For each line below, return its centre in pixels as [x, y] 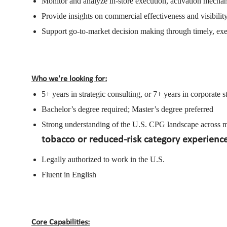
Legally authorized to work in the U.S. [103, 159]
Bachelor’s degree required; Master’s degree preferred [127, 109]
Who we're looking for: [69, 79]
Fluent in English [69, 174]
